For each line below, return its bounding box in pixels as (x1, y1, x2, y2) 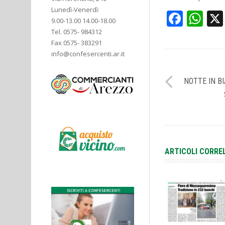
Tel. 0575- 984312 (51, 27, 102, 36)
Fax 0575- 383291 (51, 38, 102, 47)
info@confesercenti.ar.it (51, 49, 125, 58)
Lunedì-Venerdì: (51, 5, 99, 14)
